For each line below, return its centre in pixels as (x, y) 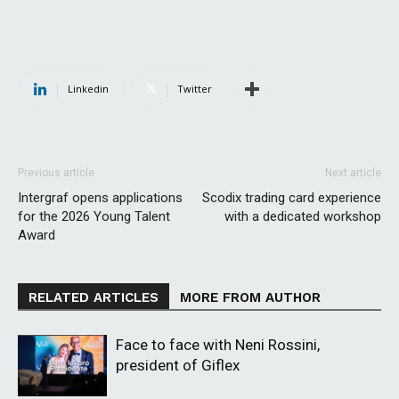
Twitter (195, 89)
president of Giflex (178, 366)
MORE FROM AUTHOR (250, 298)
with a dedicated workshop (303, 217)
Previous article (56, 173)
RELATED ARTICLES (94, 298)
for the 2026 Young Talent (94, 217)
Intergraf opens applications (100, 198)
